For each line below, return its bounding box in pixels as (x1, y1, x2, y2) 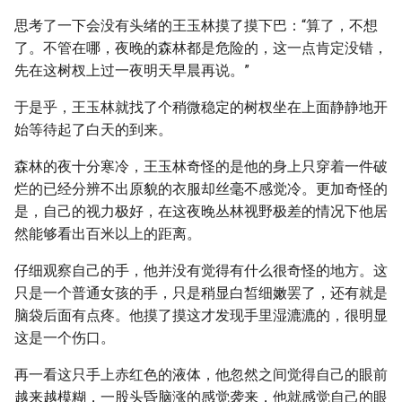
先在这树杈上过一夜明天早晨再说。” (14, 62, 249, 79)
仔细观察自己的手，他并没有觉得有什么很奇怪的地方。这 (14, 262, 388, 279)
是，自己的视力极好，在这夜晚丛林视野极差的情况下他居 (14, 203, 388, 220)
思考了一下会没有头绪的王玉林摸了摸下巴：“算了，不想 (14, 17, 378, 34)
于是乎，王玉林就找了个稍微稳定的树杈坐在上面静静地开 (14, 99, 388, 116)
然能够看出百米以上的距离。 (14, 225, 201, 242)
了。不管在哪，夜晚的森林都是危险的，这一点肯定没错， (14, 39, 388, 57)
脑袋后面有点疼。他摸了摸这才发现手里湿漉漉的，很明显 (14, 307, 388, 324)
